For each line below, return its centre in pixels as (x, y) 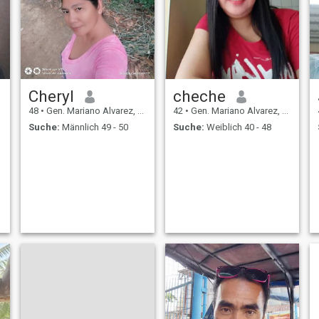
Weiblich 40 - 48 (237, 127)
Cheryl (51, 96)
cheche (199, 96)
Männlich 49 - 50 (94, 127)
